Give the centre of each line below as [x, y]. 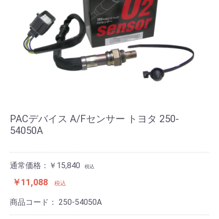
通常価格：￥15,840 [45, 165]
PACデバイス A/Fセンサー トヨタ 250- [94, 119]
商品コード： [34, 202]
